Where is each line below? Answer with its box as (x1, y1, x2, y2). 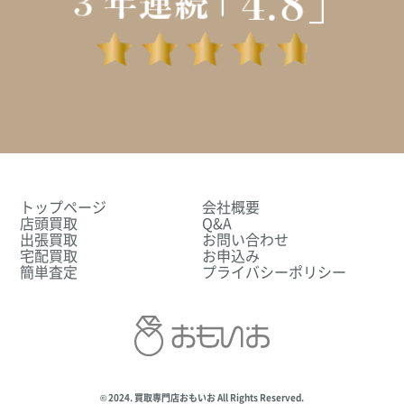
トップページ (20, 196, 107, 218)
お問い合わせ (202, 228, 289, 251)
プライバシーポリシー (202, 261, 346, 283)
